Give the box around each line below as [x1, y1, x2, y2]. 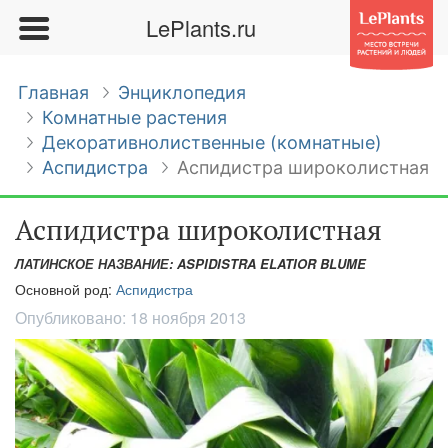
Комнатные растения [42, 107, 227, 128]
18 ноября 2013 [130, 306, 246, 329]
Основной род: [15, 279, 116, 299]
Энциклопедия [118, 82, 246, 103]
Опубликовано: [15, 306, 130, 329]
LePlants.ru [145, 12, 256, 43]
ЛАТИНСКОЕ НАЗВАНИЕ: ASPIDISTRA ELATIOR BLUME [15, 254, 366, 273]
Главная [18, 82, 89, 103]
